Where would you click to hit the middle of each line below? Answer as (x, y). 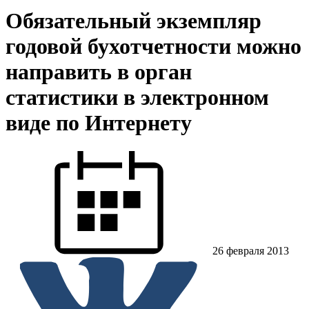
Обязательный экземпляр (133, 21)
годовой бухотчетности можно (153, 47)
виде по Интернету (99, 123)
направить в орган (99, 72)
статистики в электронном (137, 98)
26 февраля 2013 (251, 250)
